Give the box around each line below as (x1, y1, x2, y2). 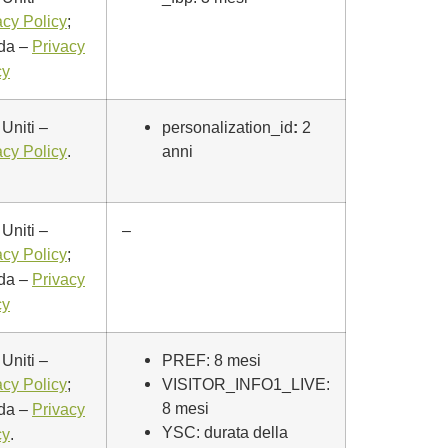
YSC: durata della (162, 423, 288, 441)
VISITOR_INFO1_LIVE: (162, 375, 330, 393)
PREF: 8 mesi (162, 351, 261, 369)
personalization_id (162, 118, 293, 136)
